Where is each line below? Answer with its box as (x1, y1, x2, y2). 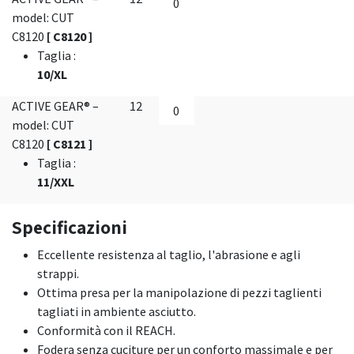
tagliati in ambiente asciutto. (37, 303, 198, 319)
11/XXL (37, 174, 74, 190)
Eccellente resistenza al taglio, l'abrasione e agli (37, 247, 300, 262)
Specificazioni (12, 215, 127, 239)
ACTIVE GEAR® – (12, 98, 99, 114)
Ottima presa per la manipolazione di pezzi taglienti (37, 284, 322, 300)
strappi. (37, 265, 81, 281)
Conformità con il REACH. (37, 322, 178, 338)
